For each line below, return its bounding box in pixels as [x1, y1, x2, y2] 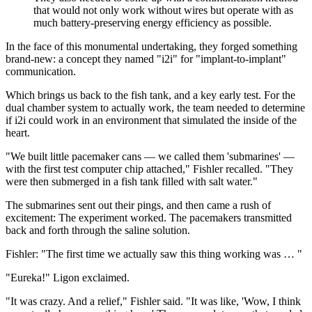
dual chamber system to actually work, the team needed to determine [6, 101, 305, 114]
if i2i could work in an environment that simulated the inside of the [6, 114, 297, 126]
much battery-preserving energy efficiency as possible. [33, 16, 272, 29]
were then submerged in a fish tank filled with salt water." [6, 175, 258, 187]
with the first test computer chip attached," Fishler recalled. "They [6, 162, 293, 175]
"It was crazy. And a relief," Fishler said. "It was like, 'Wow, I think [6, 295, 301, 307]
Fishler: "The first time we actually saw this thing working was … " [6, 247, 302, 260]
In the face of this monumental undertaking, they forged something [6, 40, 297, 52]
